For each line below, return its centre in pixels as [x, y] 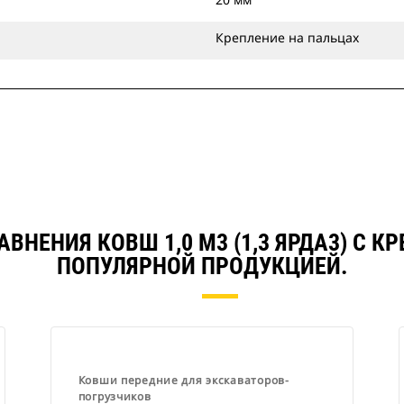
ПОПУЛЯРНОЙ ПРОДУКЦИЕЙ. [202, 266]
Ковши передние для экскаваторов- [184, 380]
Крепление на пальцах [287, 37]
